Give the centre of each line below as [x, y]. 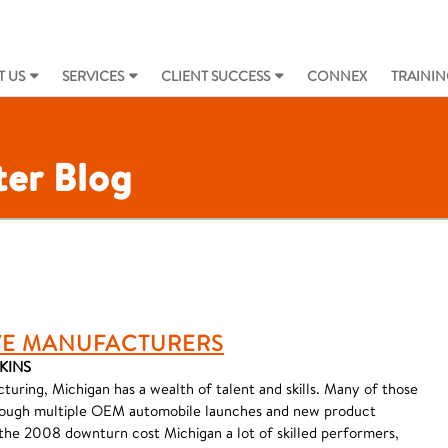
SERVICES [93, 76]
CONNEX [337, 76]
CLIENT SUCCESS [215, 76]
